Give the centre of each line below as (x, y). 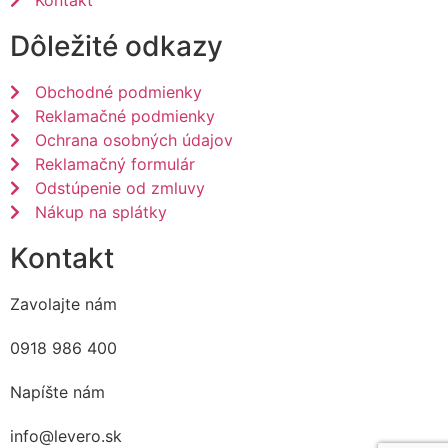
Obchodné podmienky (118, 92)
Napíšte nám (57, 392)
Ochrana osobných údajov (134, 140)
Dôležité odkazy (116, 46)
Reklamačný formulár (115, 164)
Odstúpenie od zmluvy (120, 188)
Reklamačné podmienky (125, 116)
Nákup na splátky (101, 212)
